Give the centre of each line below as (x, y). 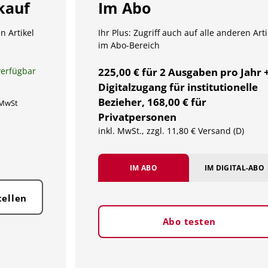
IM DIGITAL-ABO (234, 167)
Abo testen (189, 222)
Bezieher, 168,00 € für (152, 102)
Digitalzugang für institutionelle (178, 87)
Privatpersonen (137, 117)
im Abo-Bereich (129, 45)
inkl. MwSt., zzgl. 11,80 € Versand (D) (171, 130)
